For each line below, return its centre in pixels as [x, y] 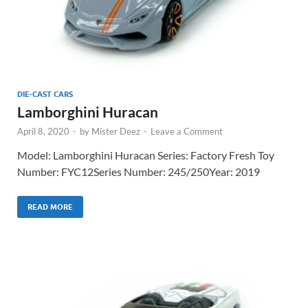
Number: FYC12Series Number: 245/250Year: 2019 [139, 171]
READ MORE [50, 207]
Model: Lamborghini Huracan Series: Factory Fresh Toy [146, 155]
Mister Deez [116, 131]
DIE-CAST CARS [45, 94]
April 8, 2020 [43, 131]
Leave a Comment [187, 131]
